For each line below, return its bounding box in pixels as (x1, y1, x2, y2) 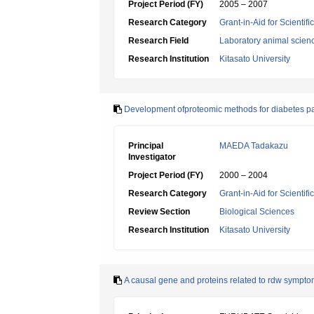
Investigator (128, 152, 176, 162)
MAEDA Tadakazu (219, 141, 288, 151)
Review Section (128, 207, 190, 217)
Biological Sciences (219, 207, 294, 217)
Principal (128, 141, 163, 151)
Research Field (128, 36, 189, 46)
